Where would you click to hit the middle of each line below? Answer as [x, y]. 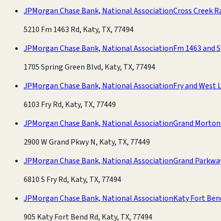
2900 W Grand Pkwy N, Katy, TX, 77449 [87, 142]
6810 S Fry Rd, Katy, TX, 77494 [73, 179]
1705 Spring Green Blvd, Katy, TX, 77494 [90, 67]
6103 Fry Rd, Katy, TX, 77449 [70, 104]
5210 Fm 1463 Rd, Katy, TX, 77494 [79, 29]
